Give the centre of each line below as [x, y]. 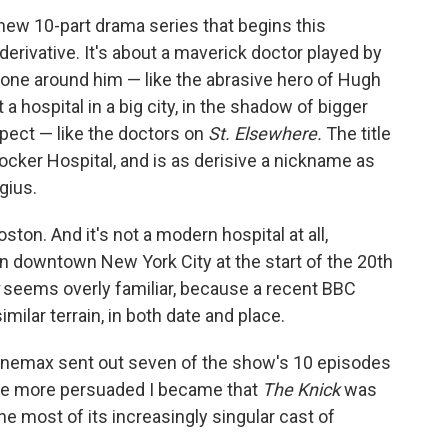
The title [358, 134]
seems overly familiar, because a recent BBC [179, 289]
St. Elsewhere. [267, 134]
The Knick [303, 390]
